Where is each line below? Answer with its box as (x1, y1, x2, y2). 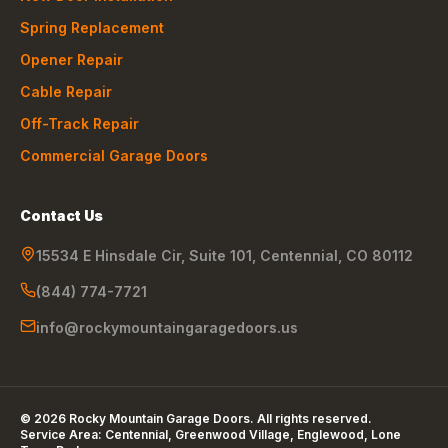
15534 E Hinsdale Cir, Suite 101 (36, 247, 252, 264)
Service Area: (20, 427, 105, 442)
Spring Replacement (20, 19, 164, 36)
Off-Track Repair (20, 115, 139, 132)
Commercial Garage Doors (20, 147, 208, 164)
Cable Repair (20, 83, 112, 100)
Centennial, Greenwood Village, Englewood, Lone (105, 427, 401, 442)
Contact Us (20, 207, 103, 224)
